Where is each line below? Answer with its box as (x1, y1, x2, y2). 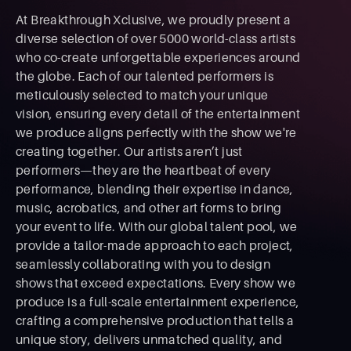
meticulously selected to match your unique (16, 87, 269, 103)
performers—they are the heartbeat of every (16, 162, 271, 178)
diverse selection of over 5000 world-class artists (16, 31, 295, 46)
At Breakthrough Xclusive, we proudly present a (16, 12, 291, 27)
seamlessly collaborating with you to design (16, 256, 271, 272)
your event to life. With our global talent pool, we (16, 219, 298, 234)
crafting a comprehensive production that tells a (16, 313, 295, 328)
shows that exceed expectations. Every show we (16, 275, 295, 291)
